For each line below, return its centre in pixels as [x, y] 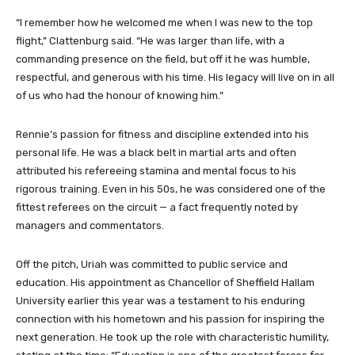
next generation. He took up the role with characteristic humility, [172, 338]
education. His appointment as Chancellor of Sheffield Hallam [165, 283]
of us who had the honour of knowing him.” [120, 96]
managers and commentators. [90, 226]
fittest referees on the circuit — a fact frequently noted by [157, 208]
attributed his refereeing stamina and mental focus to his [156, 171]
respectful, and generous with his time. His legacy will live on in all [175, 78]
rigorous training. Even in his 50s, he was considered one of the [171, 189]
